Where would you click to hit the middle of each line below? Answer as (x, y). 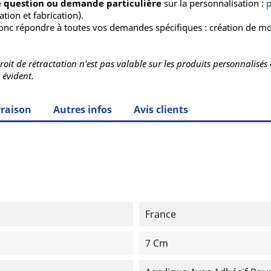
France (160, 214)
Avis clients (161, 110)
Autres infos (83, 110)
